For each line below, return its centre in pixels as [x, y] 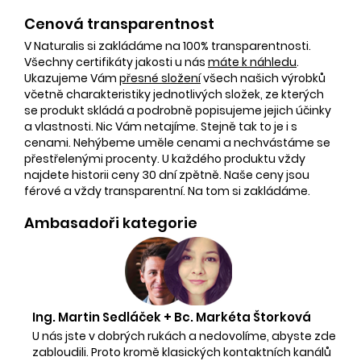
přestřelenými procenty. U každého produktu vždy [165, 158]
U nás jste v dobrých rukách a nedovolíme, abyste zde [184, 336]
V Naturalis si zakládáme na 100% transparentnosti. [168, 46]
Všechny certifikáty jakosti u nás [116, 62]
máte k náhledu [252, 62]
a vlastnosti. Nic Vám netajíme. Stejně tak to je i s [161, 126]
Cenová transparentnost [119, 23]
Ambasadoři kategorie [111, 222]
